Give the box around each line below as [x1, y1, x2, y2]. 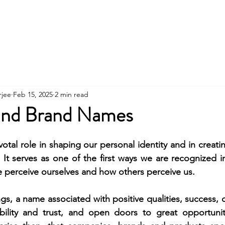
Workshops [144, 12, 184, 22]
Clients [199, 12, 224, 22]
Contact [63, 12, 91, 22]
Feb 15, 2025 [13, 89, 53, 99]
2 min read [55, 89, 88, 99]
